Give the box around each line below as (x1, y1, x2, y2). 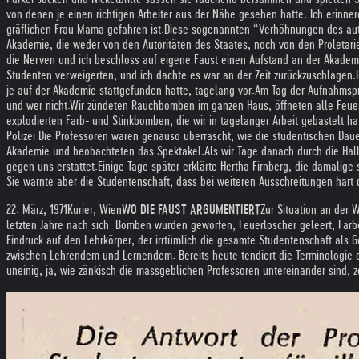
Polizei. (6, 129, 38, 143)
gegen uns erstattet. (6, 159, 98, 173)
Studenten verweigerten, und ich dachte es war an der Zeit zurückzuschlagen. (6, 68, 356, 82)
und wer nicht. (6, 99, 70, 112)
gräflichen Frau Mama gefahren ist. (6, 22, 164, 36)
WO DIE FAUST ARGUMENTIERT (122, 203, 260, 216)
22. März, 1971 (6, 203, 67, 216)
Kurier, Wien (67, 203, 122, 216)
